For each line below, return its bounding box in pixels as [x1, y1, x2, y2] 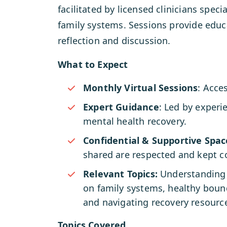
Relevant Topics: [83, 168, 158, 180]
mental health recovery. [83, 115, 187, 127]
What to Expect [58, 58, 128, 70]
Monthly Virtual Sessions [83, 82, 198, 94]
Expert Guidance [83, 101, 159, 113]
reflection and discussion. [58, 34, 171, 47]
